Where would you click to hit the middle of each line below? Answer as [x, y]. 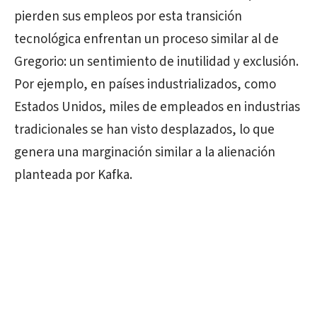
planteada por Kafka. [73, 175]
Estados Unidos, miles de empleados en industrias [157, 107]
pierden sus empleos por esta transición [128, 17]
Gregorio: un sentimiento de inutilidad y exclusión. [156, 62]
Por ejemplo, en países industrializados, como [145, 85]
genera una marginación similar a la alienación [145, 152]
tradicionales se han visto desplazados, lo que [144, 130]
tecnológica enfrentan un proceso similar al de [146, 39]
